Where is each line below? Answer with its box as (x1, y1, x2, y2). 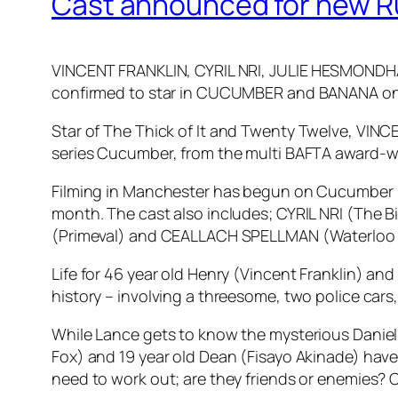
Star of (52, 120, 104, 142)
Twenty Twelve (241, 120, 348, 142)
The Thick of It (103, 120, 206, 142)
